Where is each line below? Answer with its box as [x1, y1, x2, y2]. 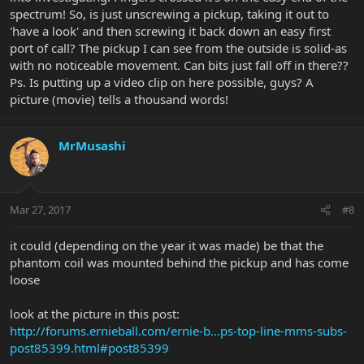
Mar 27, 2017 [10, 202, 71, 218]
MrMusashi [58, 136, 126, 154]
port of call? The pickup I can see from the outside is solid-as [10, 39, 347, 56]
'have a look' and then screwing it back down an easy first [10, 22, 331, 39]
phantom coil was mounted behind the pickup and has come [10, 254, 349, 271]
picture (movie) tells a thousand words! [10, 90, 228, 107]
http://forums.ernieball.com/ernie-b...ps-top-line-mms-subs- [10, 323, 347, 340]
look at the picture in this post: [10, 305, 180, 323]
